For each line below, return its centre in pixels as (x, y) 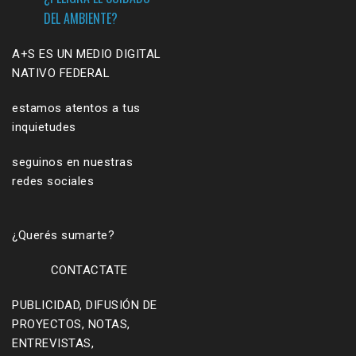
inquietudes (44, 128)
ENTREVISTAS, (53, 344)
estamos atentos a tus (76, 108)
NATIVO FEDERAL (61, 74)
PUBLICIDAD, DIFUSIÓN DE (85, 306)
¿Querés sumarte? (63, 236)
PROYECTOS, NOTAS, (71, 325)
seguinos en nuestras (72, 163)
